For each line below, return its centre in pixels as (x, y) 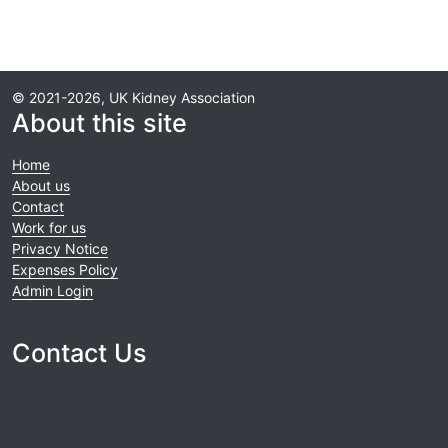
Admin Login (52, 290)
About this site (99, 122)
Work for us (49, 227)
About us (41, 185)
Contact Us (79, 352)
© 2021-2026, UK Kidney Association (133, 97)
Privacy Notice (60, 248)
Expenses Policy (65, 269)
